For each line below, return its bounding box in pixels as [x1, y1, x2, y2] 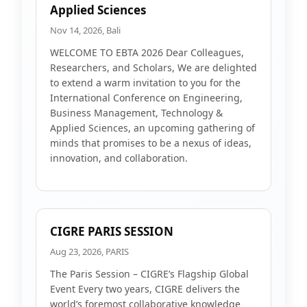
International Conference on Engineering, [50, 91, 243, 104]
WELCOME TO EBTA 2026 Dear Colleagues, [50, 46, 244, 59]
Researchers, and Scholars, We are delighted [50, 61, 257, 74]
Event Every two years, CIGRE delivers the [50, 282, 240, 295]
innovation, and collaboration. [50, 151, 188, 164]
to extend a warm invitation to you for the [50, 76, 241, 89]
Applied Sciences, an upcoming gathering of [50, 121, 255, 134]
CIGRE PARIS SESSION [50, 223, 173, 239]
